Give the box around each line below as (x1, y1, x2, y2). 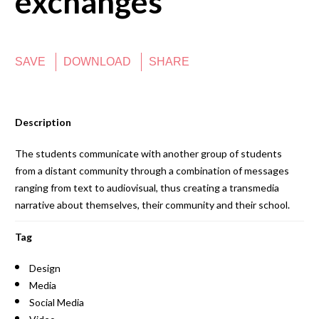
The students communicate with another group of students (14, 147, 282, 159)
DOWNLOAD (63, 56, 131, 68)
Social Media (28, 296, 84, 308)
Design (28, 262, 61, 274)
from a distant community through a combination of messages (14, 164, 289, 177)
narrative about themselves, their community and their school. (14, 199, 290, 211)
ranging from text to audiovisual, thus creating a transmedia (14, 182, 279, 194)
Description (14, 116, 71, 128)
